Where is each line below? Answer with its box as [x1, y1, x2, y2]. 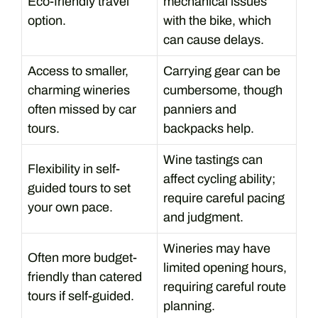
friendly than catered [28, 270, 142, 284]
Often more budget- [28, 251, 137, 265]
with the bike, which [163, 13, 271, 28]
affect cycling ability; [163, 172, 275, 186]
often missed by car [28, 102, 136, 116]
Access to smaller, [28, 64, 128, 78]
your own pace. [28, 200, 113, 214]
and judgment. [163, 210, 243, 224]
